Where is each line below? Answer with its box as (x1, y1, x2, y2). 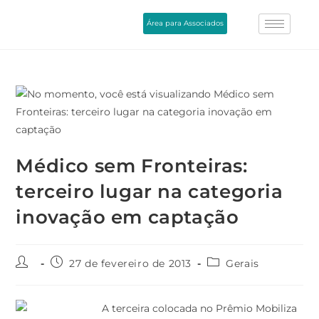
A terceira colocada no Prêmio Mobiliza (102, 301, 298, 315)
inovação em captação (16, 205, 239, 229)
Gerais (226, 256, 259, 270)
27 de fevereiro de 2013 (69, 256, 192, 270)
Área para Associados (147, 18, 224, 28)
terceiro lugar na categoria (16, 179, 283, 203)
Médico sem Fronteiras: (16, 154, 248, 177)
